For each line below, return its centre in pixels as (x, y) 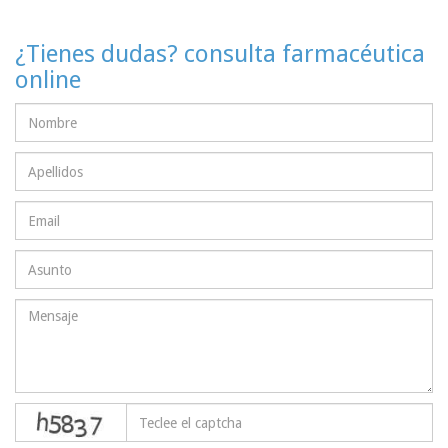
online (48, 80)
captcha (148, 412)
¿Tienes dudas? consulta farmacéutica (220, 54)
